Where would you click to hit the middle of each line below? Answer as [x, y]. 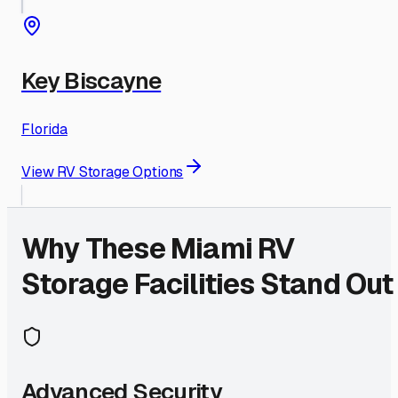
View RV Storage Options [103, 171]
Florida [44, 129]
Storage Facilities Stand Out [207, 284]
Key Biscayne [92, 80]
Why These [96, 249]
